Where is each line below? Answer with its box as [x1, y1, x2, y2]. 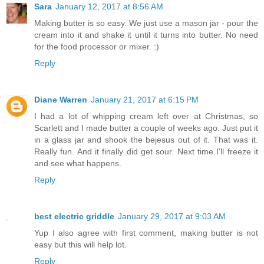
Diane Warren [34, 95, 87, 105]
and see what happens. [34, 159, 121, 169]
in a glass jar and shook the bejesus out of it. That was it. [34, 135, 258, 145]
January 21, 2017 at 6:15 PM [91, 95, 199, 105]
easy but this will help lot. [34, 240, 127, 250]
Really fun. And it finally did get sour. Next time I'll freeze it [34, 147, 258, 157]
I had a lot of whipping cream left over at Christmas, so [34, 111, 258, 121]
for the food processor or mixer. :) [34, 42, 159, 52]
